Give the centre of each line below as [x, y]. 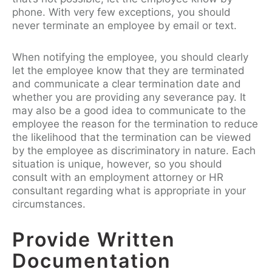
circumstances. [49, 204]
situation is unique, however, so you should [117, 164]
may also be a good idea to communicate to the [129, 110]
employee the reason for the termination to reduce [135, 124]
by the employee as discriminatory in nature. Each [134, 150]
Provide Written [94, 239]
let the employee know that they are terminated [128, 70]
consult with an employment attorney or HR [118, 177]
